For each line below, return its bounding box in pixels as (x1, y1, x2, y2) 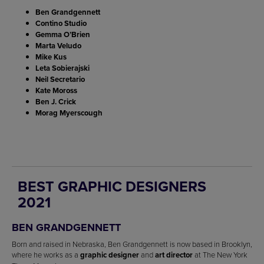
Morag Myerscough (35, 107, 103, 118)
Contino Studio (35, 17, 87, 29)
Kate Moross (35, 84, 77, 96)
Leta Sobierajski (35, 62, 90, 74)
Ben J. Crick (35, 95, 76, 107)
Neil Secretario (35, 73, 85, 85)
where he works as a (12, 249, 80, 260)
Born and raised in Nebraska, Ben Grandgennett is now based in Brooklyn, (12, 238, 252, 249)
